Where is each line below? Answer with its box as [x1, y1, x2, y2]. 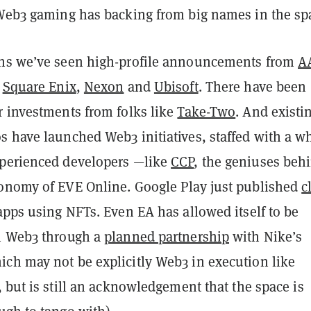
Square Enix [2, 76, 76, 96]
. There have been [198, 76, 307, 96]
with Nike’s [229, 226, 303, 246]
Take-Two [177, 101, 236, 121]
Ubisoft [153, 76, 199, 96]
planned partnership [104, 226, 230, 246]
